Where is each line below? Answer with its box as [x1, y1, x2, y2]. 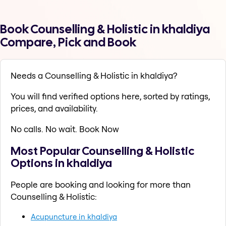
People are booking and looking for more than [11, 179, 191, 190]
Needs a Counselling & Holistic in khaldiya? [11, 70, 177, 81]
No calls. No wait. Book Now [11, 124, 119, 135]
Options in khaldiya [11, 155, 112, 171]
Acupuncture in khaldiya [31, 211, 117, 221]
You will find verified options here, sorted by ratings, [11, 91, 210, 102]
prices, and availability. [11, 103, 98, 114]
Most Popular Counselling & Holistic [11, 143, 194, 158]
